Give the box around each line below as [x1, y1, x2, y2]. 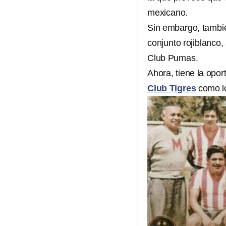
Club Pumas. [147, 53, 198, 63]
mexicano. [147, 8, 188, 18]
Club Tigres [147, 83, 196, 93]
